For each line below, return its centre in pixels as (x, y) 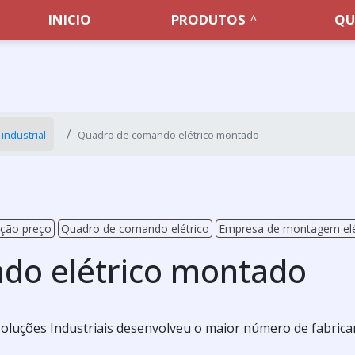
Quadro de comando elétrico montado (168, 135)
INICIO (70, 19)
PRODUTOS (209, 19)
